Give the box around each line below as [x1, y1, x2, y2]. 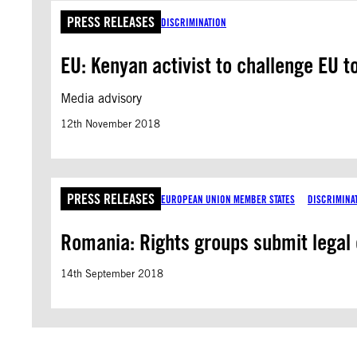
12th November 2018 [61, 118, 160, 130]
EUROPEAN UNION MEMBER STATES [161, 192, 295, 206]
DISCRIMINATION [161, 15, 226, 29]
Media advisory [61, 91, 142, 106]
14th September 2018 [61, 268, 163, 280]
